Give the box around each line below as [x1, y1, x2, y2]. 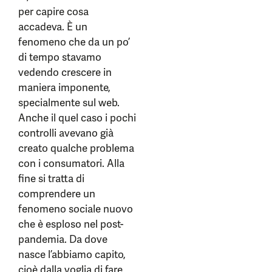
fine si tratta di [18, 172, 84, 186]
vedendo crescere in [18, 66, 112, 80]
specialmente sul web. [18, 96, 120, 110]
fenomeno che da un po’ [18, 35, 130, 49]
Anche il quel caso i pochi [18, 111, 136, 125]
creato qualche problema [18, 141, 134, 155]
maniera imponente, [18, 81, 110, 95]
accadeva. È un [18, 20, 87, 34]
